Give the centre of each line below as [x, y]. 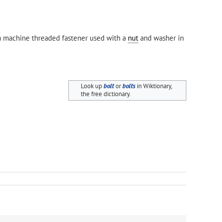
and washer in [161, 38]
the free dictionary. [106, 94]
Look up [92, 86]
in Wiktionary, [153, 86]
